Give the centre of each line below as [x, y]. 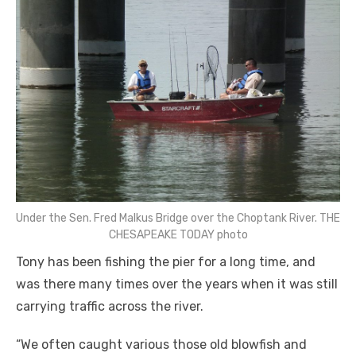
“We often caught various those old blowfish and [161, 344]
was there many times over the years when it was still [177, 284]
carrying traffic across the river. [110, 306]
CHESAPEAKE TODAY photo [178, 234]
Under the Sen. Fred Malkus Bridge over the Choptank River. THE [178, 218]
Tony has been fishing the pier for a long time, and [166, 261]
